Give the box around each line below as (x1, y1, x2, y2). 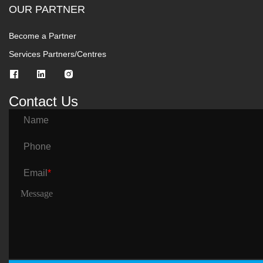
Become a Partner (9, 31, 76, 41)
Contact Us (9, 93, 78, 110)
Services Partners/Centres (9, 49, 106, 59)
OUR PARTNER (9, 3, 85, 15)
